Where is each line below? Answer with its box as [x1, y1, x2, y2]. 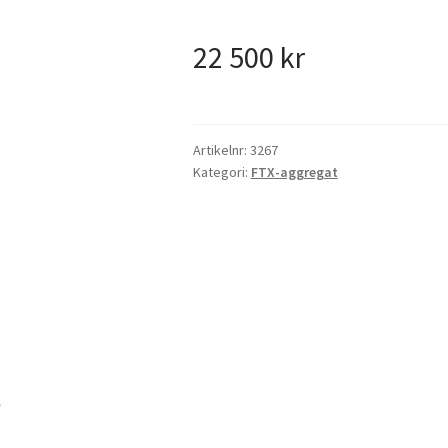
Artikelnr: [192, 140, 250, 159]
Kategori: [192, 162, 251, 181]
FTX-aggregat [250, 162, 338, 181]
